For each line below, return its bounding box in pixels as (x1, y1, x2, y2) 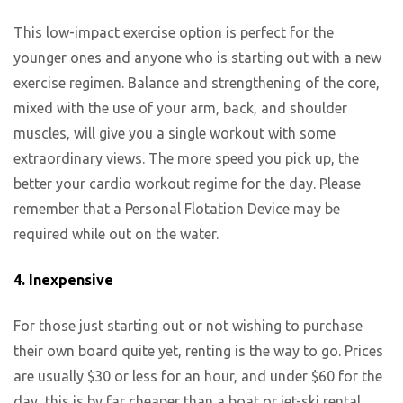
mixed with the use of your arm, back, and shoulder (13, 100, 347, 117)
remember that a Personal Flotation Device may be (13, 201, 340, 218)
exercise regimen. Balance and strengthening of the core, (13, 75, 380, 92)
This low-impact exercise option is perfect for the (13, 24, 334, 41)
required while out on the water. (13, 226, 219, 243)
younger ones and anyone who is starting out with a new (13, 49, 381, 67)
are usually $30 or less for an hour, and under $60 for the (13, 367, 382, 384)
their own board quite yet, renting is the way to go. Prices (13, 342, 383, 359)
